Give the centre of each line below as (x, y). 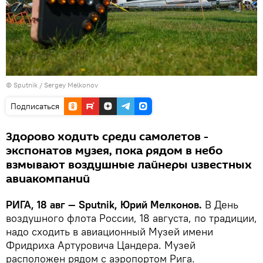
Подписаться (35, 106)
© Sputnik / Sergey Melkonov (52, 85)
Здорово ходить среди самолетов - (107, 136)
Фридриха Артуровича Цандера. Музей (101, 245)
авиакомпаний (48, 179)
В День (220, 204)
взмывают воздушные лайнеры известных (129, 165)
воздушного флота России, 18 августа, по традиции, (131, 218)
